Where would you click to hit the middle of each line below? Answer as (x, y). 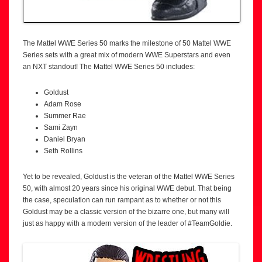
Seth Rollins (63, 151)
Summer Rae (65, 116)
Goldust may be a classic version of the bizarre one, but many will (126, 212)
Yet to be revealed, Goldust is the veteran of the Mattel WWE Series (129, 177)
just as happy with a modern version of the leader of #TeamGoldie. (127, 224)
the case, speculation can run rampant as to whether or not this (122, 200)
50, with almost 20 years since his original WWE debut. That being (127, 189)
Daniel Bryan (65, 139)
